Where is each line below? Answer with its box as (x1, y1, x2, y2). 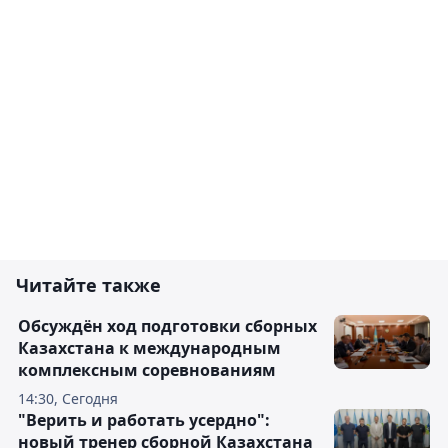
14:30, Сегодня (18, 389, 118, 409)
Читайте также (16, 273, 161, 298)
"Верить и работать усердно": (18, 409, 270, 432)
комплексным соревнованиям (18, 359, 276, 382)
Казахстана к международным (18, 337, 281, 360)
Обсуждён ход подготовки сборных (18, 315, 317, 338)
